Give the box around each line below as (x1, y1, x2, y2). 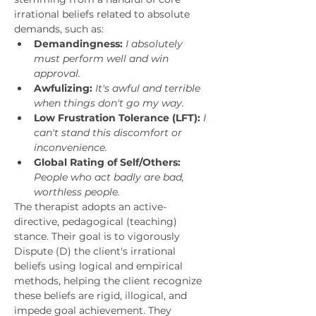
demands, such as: (14, 23, 104, 35)
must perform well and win (34, 52, 171, 65)
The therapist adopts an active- (14, 200, 166, 213)
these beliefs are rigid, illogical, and (14, 289, 190, 302)
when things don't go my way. (34, 97, 184, 109)
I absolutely (126, 37, 186, 50)
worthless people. (34, 186, 120, 198)
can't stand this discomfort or (34, 126, 185, 139)
